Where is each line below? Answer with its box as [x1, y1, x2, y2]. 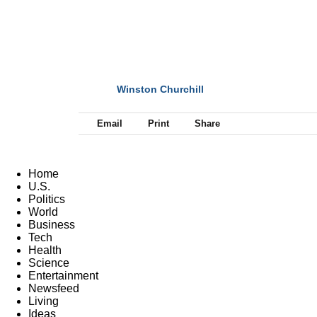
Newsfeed [28, 282, 79, 294]
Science [28, 256, 69, 269]
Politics [28, 192, 65, 205]
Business [28, 218, 75, 231]
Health [28, 243, 62, 256]
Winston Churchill [117, 83, 204, 95]
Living [28, 294, 59, 307]
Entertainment [28, 269, 98, 282]
